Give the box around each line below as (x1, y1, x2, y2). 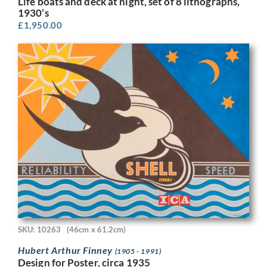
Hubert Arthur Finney (18, 244, 115, 256)
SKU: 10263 (18, 224, 61, 234)
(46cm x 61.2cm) (67, 224, 126, 234)
